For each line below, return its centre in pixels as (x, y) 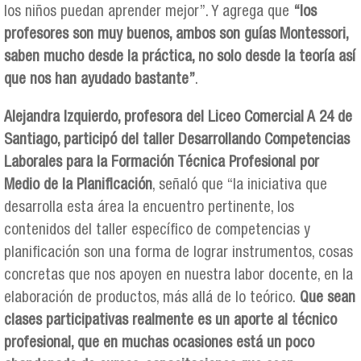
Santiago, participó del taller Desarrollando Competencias (177, 141)
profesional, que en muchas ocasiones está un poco (159, 344)
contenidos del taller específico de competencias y (157, 231)
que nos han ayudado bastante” (100, 80)
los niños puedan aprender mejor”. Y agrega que (147, 12)
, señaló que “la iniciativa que (240, 186)
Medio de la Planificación (78, 186)
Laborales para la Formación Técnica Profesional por (162, 164)
